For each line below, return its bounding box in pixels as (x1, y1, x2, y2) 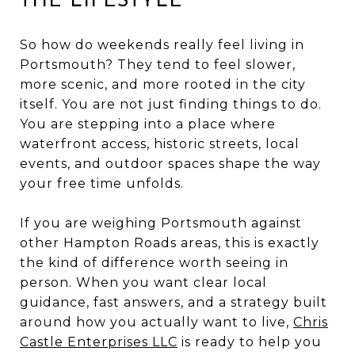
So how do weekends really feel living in (20, 36, 304, 52)
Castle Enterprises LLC (20, 334, 177, 349)
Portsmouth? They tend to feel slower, (20, 56, 296, 72)
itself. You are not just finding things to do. (20, 96, 322, 112)
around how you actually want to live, (20, 314, 293, 330)
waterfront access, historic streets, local (20, 136, 300, 151)
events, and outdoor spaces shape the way (20, 155, 321, 171)
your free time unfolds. (20, 175, 184, 191)
